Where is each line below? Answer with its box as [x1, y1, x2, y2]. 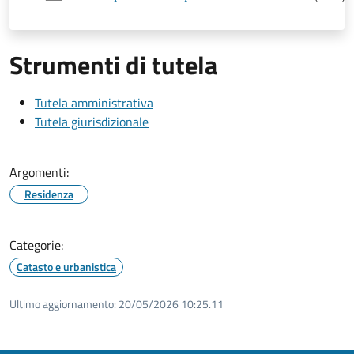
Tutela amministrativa [35, 92, 153, 112]
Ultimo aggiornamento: [9, 295, 116, 312]
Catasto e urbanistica [17, 258, 116, 275]
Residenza [24, 185, 73, 202]
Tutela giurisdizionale [35, 111, 149, 131]
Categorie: [9, 235, 63, 254]
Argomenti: [9, 162, 69, 182]
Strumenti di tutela [9, 45, 217, 84]
